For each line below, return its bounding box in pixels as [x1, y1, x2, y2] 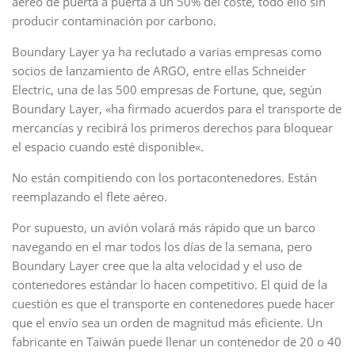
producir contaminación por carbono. [12, 13, 216, 29]
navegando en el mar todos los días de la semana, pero [12, 239, 312, 254]
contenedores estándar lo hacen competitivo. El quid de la [12, 277, 327, 292]
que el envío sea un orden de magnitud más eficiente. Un [12, 315, 323, 330]
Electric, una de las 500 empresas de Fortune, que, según [12, 82, 322, 97]
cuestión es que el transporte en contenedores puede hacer [12, 296, 334, 311]
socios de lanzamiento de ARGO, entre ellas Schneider [12, 63, 306, 78]
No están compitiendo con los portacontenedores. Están [12, 170, 317, 185]
